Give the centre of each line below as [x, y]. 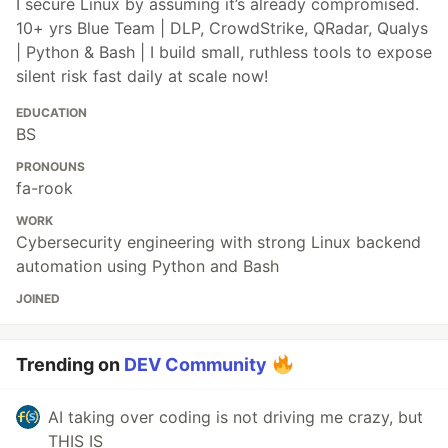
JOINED [38, 298]
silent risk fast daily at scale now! [142, 75]
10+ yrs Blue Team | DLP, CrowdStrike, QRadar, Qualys [222, 27]
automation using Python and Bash [147, 265]
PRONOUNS [50, 166]
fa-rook [44, 187]
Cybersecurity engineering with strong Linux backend [218, 241]
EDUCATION [51, 112]
